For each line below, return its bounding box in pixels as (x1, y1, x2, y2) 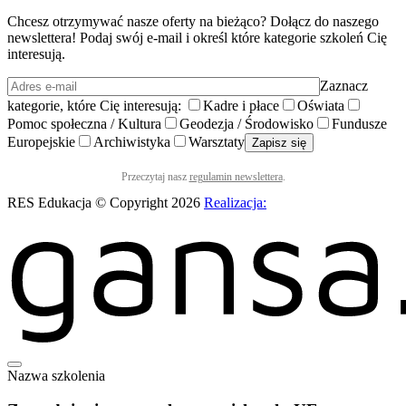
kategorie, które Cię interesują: (7, 97, 185, 113)
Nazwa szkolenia (7, 367, 105, 383)
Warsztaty (188, 133, 245, 150)
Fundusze (332, 115, 387, 131)
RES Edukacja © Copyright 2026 (7, 194, 200, 210)
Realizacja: (204, 194, 266, 210)
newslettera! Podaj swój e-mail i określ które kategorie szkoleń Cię (7, 29, 387, 45)
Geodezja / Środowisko (179, 115, 314, 131)
